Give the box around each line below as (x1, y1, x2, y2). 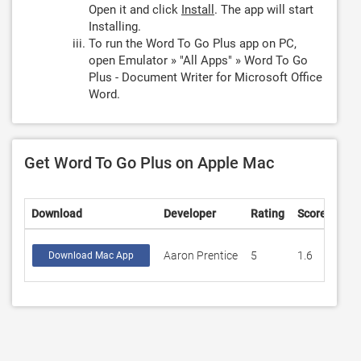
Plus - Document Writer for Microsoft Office (89, 70, 322, 85)
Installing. (89, 19, 141, 34)
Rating (251, 207, 284, 220)
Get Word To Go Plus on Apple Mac (24, 153, 274, 172)
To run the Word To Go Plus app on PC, (89, 36, 297, 51)
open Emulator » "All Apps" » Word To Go (89, 53, 308, 68)
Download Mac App (48, 250, 134, 261)
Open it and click (89, 2, 181, 17)
